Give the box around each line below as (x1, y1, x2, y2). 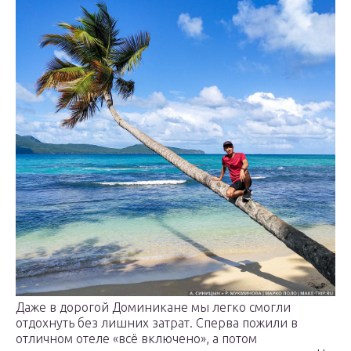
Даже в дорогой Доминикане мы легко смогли (16, 300, 291, 315)
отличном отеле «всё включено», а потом (16, 331, 257, 346)
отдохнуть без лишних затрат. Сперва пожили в (16, 316, 298, 331)
